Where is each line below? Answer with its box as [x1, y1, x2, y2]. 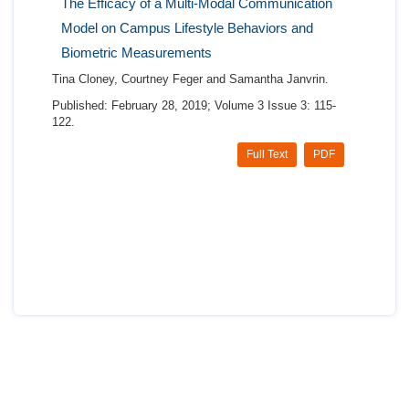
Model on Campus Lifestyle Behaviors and [61, 20, 313, 37]
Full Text [246, 148, 288, 162]
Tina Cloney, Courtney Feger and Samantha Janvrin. [52, 72, 329, 87]
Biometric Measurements [61, 45, 212, 61]
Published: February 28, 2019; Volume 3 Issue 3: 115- [52, 99, 336, 113]
